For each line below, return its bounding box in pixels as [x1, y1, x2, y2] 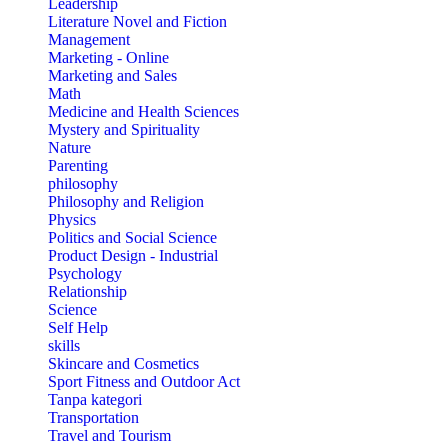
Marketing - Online [48, 49, 169, 67]
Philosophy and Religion [48, 193, 204, 211]
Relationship [48, 283, 127, 301]
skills [48, 337, 80, 355]
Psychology [48, 265, 122, 283]
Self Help [48, 319, 108, 337]
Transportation [48, 409, 139, 427]
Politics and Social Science [48, 229, 217, 247]
